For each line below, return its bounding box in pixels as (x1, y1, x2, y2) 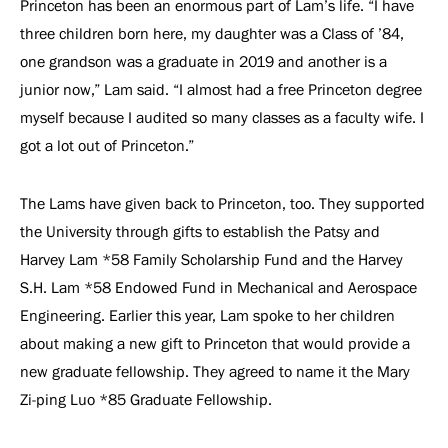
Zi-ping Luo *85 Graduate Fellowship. (20, 391, 276, 408)
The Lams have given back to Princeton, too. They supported (20, 195, 425, 212)
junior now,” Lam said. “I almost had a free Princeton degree (20, 81, 422, 98)
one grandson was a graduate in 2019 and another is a (20, 53, 387, 70)
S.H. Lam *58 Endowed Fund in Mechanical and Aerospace (20, 279, 417, 296)
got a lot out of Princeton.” (20, 137, 198, 154)
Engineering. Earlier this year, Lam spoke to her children (20, 307, 395, 324)
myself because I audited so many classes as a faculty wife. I (20, 109, 424, 126)
